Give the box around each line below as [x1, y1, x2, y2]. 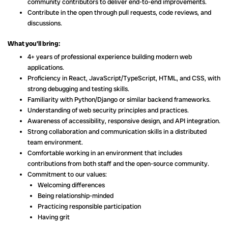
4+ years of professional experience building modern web [27, 52, 192, 62]
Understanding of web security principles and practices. [27, 106, 189, 115]
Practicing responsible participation [37, 202, 141, 211]
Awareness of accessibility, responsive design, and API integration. [27, 117, 220, 126]
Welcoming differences [37, 181, 105, 190]
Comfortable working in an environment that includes [27, 149, 182, 158]
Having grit [37, 213, 70, 222]
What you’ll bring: [8, 39, 61, 48]
